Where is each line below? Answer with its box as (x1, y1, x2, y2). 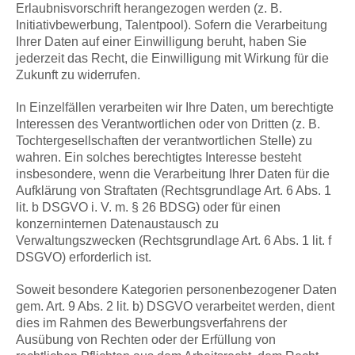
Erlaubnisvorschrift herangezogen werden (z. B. (16, 2, 282, 16)
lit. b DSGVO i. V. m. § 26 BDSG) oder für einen (16, 200, 281, 215)
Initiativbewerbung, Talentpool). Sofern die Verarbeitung (16, 18, 327, 32)
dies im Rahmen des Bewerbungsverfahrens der (16, 316, 287, 330)
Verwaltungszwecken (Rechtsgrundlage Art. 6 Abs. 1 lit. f (16, 234, 331, 248)
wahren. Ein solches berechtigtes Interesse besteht (16, 151, 301, 165)
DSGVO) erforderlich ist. (16, 250, 151, 265)
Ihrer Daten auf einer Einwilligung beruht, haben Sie (16, 35, 307, 49)
